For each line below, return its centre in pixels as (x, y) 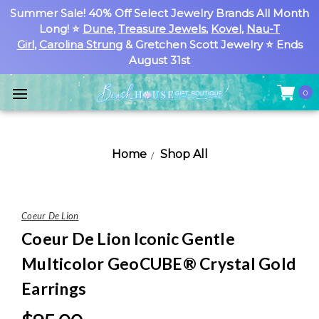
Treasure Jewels (162, 29)
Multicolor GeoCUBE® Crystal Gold (158, 263)
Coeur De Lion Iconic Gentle (128, 239)
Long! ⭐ (61, 29)
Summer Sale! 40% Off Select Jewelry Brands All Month (159, 13)
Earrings (54, 288)
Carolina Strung (80, 45)
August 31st (159, 60)
